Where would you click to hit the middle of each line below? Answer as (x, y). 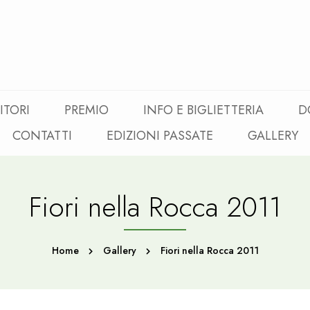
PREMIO (86, 110)
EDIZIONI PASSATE (159, 136)
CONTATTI (42, 136)
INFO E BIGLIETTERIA (203, 110)
